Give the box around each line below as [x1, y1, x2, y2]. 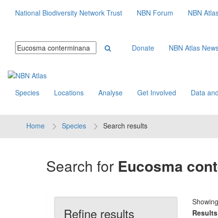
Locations [54, 88, 84, 97]
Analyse [98, 88, 123, 97]
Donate [132, 43, 154, 53]
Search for [46, 155, 118, 176]
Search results [103, 121, 147, 130]
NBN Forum [137, 8, 173, 18]
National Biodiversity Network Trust [15, 8, 122, 18]
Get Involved [137, 88, 176, 97]
